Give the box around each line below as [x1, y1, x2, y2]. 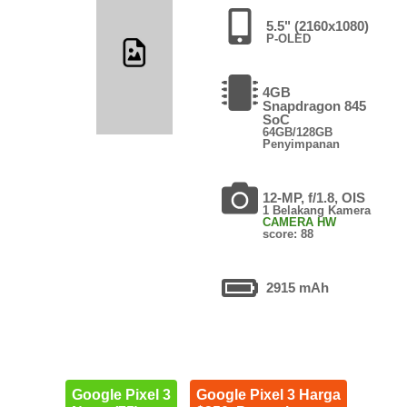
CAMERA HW [262, 214, 336, 229]
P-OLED [265, 31, 311, 45]
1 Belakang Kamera [262, 203, 371, 217]
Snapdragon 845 [262, 97, 366, 114]
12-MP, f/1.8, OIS [262, 189, 365, 205]
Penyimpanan [262, 136, 340, 151]
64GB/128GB [262, 124, 333, 139]
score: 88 [262, 226, 313, 241]
